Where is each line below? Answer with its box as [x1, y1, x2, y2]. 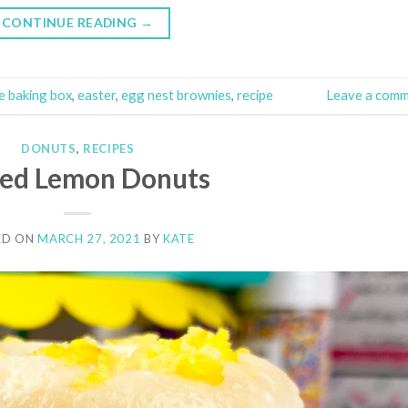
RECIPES [83, 141, 135, 157]
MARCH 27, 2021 [37, 230, 141, 246]
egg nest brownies [121, 87, 231, 104]
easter [77, 87, 116, 104]
